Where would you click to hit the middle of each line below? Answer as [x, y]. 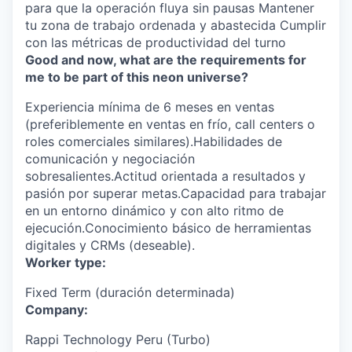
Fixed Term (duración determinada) [130, 292]
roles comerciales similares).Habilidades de [154, 141]
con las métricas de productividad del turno [156, 42]
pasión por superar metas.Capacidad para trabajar [176, 193]
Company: [57, 310]
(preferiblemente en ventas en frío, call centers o [170, 124]
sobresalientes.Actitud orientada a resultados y [165, 176]
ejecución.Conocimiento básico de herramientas [168, 228]
